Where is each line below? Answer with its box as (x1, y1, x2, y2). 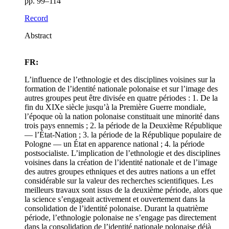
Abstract (25, 31, 52, 40)
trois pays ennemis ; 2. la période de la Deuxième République (25, 121, 222, 130)
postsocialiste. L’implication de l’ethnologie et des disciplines (25, 149, 220, 158)
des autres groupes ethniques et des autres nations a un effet (25, 167, 215, 176)
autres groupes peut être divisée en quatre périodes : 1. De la (25, 94, 218, 103)
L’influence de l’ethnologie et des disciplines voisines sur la (25, 75, 215, 84)
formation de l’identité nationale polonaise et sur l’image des (25, 84, 218, 94)
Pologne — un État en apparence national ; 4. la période (25, 140, 204, 149)
